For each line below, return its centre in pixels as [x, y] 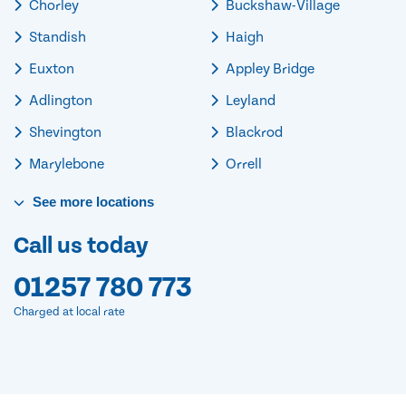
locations [123, 201]
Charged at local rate [69, 312]
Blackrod [253, 132]
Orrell [242, 164]
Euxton [50, 68]
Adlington [59, 100]
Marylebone [65, 164]
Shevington [64, 132]
